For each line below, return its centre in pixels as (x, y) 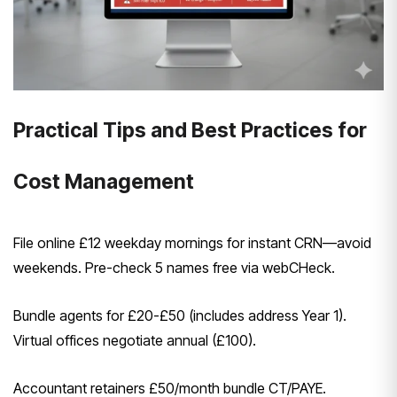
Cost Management (104, 182)
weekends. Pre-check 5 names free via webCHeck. (174, 268)
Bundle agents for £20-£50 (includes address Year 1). (180, 316)
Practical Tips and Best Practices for (190, 131)
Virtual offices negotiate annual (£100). (135, 341)
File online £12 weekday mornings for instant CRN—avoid (192, 243)
